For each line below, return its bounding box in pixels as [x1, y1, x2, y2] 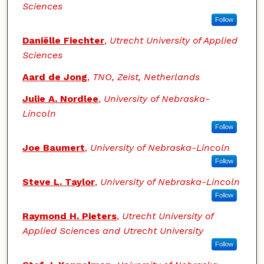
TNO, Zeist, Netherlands [92, 71, 200, 83]
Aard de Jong [22, 71, 87, 83]
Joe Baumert [22, 142, 85, 154]
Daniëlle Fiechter [22, 35, 104, 47]
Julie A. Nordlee [22, 93, 98, 105]
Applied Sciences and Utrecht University [22, 225, 203, 237]
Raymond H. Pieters [22, 210, 117, 222]
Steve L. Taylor [22, 176, 95, 188]
